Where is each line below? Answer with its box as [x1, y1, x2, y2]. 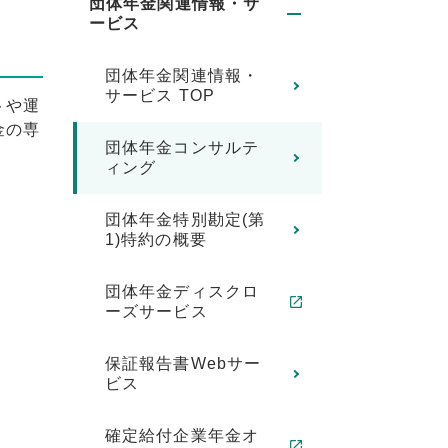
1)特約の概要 [104, 231, 208, 248]
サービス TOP [104, 87, 216, 104]
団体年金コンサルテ [104, 139, 260, 156]
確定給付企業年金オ [104, 427, 260, 444]
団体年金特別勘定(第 [104, 211, 266, 228]
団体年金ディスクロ [104, 283, 260, 300]
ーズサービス [104, 303, 208, 320]
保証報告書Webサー [104, 355, 262, 372]
